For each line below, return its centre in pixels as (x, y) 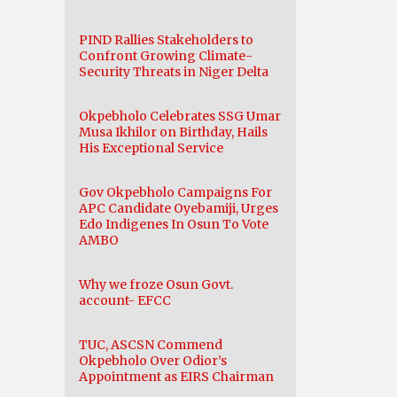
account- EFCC (125, 300)
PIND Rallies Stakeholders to (166, 40)
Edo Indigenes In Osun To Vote (174, 224)
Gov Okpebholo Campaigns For (175, 192)
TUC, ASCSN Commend (151, 345)
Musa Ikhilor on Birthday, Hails (173, 132)
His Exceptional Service (151, 148)
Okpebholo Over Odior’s (153, 361)
